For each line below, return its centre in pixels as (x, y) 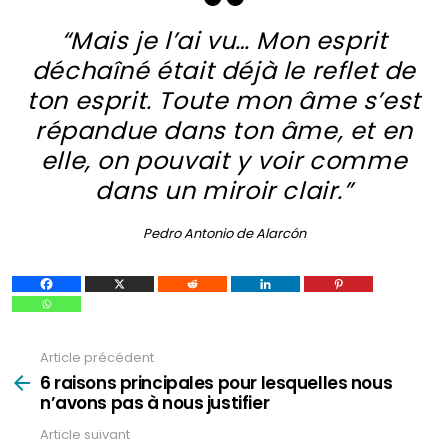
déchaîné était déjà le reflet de (224, 70)
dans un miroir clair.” (224, 190)
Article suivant (85, 434)
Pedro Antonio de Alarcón (224, 233)
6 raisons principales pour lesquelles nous (216, 382)
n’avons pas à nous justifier (155, 402)
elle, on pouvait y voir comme (224, 160)
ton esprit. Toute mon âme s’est (224, 100)
